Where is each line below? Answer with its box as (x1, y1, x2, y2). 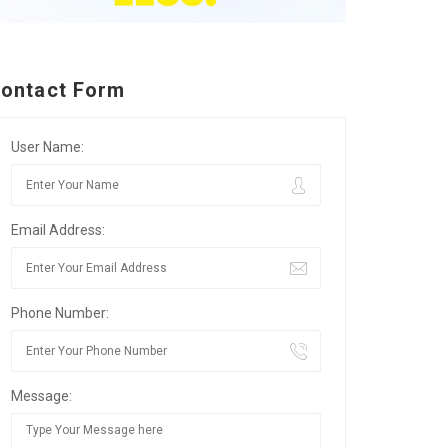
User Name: (11, 139, 84, 156)
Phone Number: (11, 305, 109, 322)
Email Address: (11, 222, 105, 239)
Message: (11, 388, 72, 405)
